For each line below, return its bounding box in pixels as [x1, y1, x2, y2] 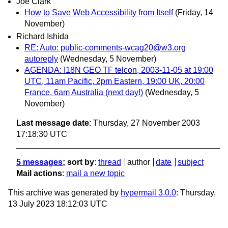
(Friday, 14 [175, 8, 213, 17]
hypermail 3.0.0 [121, 188, 176, 197]
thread [98, 157, 121, 166]
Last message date [16, 118, 89, 127]
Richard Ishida [16, 32, 69, 41]
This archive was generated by [8, 188, 121, 197]
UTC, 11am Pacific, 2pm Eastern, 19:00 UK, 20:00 [24, 76, 205, 85]
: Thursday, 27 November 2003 [89, 118, 200, 127]
